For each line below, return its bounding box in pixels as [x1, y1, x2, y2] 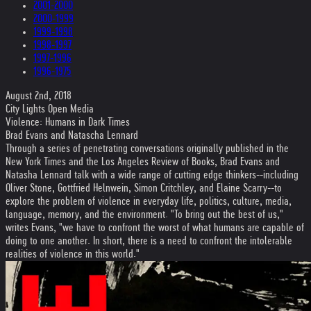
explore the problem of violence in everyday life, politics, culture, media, [6, 195, 292, 207]
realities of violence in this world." [6, 248, 140, 260]
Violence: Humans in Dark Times [6, 116, 130, 128]
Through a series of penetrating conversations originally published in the [6, 142, 289, 154]
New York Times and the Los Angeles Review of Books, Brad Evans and [6, 155, 280, 167]
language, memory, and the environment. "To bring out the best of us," [6, 208, 283, 220]
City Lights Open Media [6, 103, 94, 115]
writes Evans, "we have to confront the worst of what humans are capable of [6, 221, 304, 233]
